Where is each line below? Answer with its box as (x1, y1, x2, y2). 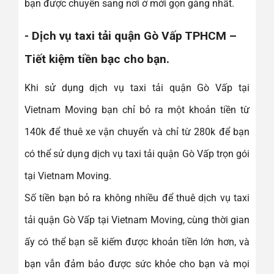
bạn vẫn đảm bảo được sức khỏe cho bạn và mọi (24, 257, 250, 270)
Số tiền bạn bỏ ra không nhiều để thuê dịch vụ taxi (24, 191, 250, 204)
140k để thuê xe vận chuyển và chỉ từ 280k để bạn (24, 125, 250, 138)
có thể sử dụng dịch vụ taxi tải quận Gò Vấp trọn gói (24, 147, 250, 160)
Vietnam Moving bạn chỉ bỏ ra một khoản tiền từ (24, 103, 250, 116)
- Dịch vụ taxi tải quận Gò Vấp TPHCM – (24, 28, 237, 43)
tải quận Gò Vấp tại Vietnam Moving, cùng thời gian (24, 213, 250, 226)
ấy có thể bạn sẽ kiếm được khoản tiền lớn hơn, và (24, 235, 250, 248)
